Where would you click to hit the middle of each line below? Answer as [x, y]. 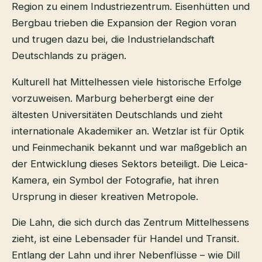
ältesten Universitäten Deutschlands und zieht [117, 114]
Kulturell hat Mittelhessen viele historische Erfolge [127, 82]
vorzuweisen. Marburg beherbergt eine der [113, 98]
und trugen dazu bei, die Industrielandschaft [113, 39]
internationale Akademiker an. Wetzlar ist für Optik [128, 131]
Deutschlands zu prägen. [69, 55]
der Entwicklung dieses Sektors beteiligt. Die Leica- [130, 163]
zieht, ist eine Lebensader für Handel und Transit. [125, 239]
